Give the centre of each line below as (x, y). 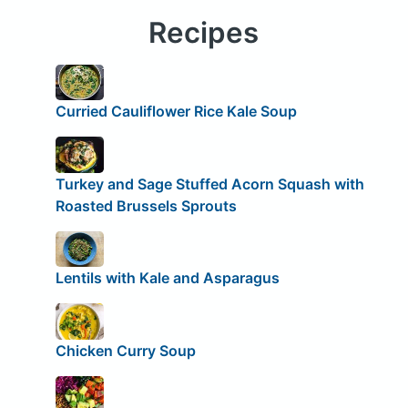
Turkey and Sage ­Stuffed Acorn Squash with (209, 184)
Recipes (204, 32)
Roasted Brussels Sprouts (146, 205)
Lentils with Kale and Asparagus (167, 278)
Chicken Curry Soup (125, 350)
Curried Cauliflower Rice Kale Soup (176, 112)
